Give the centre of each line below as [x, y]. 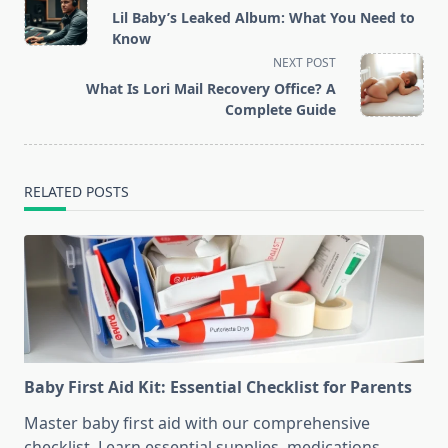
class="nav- [65, 13]
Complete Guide [280, 110]
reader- [51, 85]
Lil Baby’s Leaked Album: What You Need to [263, 18]
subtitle [51, 37]
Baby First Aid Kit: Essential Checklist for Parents [218, 387]
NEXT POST [304, 63]
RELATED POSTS [76, 192]
